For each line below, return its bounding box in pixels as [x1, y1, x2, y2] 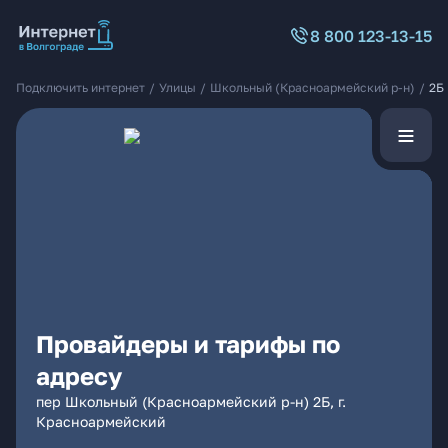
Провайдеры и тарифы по [36, 329, 340, 358]
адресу [36, 361, 122, 390]
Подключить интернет [16, 80, 145, 95]
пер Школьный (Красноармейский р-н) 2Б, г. [36, 393, 346, 410]
